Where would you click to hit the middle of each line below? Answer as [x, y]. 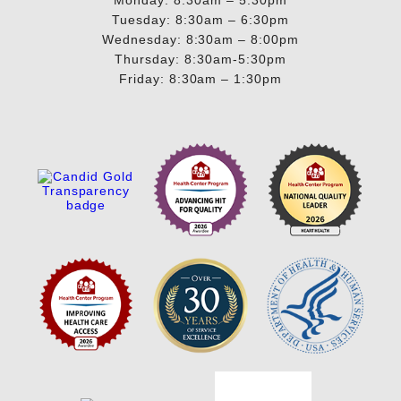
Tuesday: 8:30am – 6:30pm [200, 19]
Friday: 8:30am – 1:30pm [200, 78]
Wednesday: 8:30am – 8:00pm [200, 39]
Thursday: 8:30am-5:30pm [200, 59]
